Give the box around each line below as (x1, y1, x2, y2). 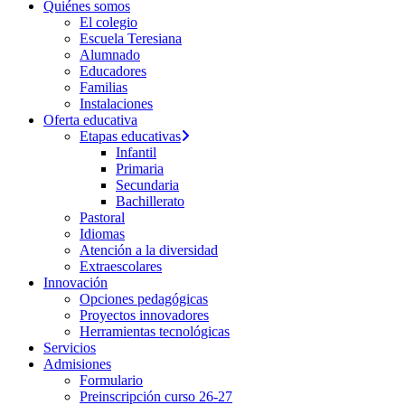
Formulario (80, 372, 143, 388)
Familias (80, 80, 127, 95)
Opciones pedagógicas (80, 291, 208, 306)
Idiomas (80, 226, 125, 241)
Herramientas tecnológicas (80, 324, 230, 339)
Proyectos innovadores (80, 307, 209, 323)
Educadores (80, 63, 146, 79)
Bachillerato (116, 193, 184, 209)
